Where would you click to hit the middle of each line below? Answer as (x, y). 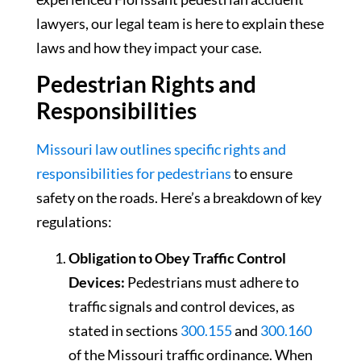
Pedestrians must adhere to (212, 282)
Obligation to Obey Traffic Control (177, 257)
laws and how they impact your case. (149, 47)
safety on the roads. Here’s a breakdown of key (179, 198)
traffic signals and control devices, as (182, 306)
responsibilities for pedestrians (134, 174)
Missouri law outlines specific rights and (161, 149)
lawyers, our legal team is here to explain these (180, 23)
